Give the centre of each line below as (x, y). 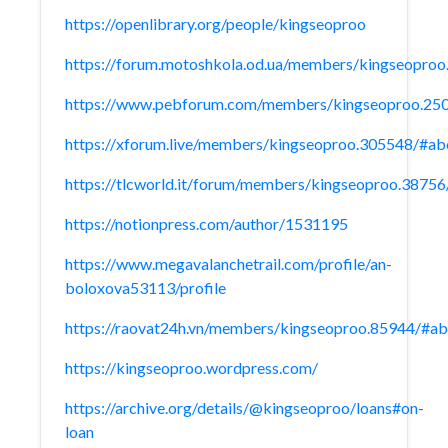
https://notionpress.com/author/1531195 (206, 223)
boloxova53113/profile (145, 287)
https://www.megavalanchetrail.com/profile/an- (228, 263)
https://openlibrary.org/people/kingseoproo (215, 23)
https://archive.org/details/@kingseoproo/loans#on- (244, 407)
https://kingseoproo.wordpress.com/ (191, 367)
